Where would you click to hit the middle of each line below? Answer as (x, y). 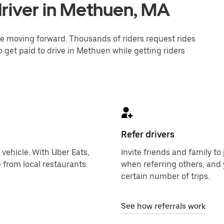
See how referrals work (163, 206)
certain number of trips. (165, 176)
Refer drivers (148, 134)
